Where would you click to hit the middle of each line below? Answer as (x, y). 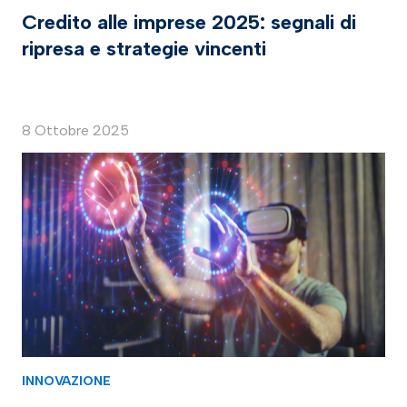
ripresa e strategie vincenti (144, 49)
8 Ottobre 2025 (75, 131)
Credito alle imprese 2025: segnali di (189, 23)
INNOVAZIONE (66, 381)
